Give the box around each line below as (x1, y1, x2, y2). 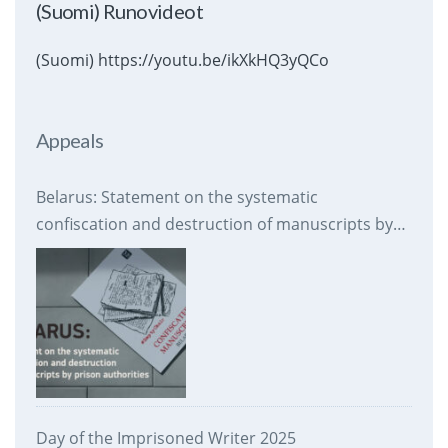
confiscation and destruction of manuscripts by (35, 213, 393, 236)
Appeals (35, 128, 104, 153)
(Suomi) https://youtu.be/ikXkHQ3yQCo (35, 49, 329, 72)
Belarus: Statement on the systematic (35, 186, 318, 209)
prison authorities (35, 240, 172, 263)
